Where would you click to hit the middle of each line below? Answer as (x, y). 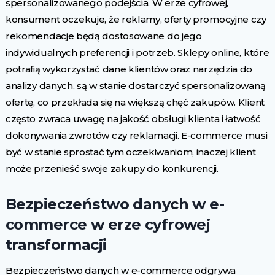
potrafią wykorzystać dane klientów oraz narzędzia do (129, 69)
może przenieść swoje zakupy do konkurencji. (112, 169)
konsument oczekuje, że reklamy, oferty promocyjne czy (136, 20)
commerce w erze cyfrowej (108, 225)
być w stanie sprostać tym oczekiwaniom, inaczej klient (130, 152)
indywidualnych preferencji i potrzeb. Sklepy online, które (137, 53)
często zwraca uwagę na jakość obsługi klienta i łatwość (133, 119)
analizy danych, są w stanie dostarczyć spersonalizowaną (135, 86)
